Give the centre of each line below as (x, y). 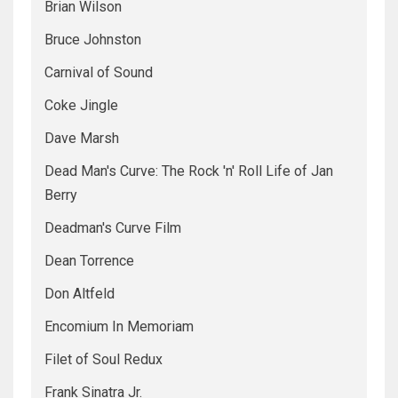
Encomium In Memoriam (119, 327)
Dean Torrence (89, 261)
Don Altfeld (80, 294)
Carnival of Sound (99, 73)
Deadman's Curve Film (113, 228)
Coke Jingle (81, 106)
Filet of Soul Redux (103, 360)
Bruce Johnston (93, 40)
